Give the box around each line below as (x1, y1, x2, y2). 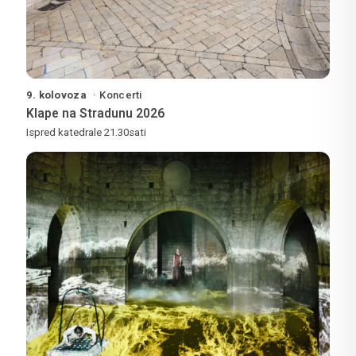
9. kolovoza (25, 89, 90, 102)
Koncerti (99, 89, 142, 102)
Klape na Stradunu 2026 (25, 106, 164, 122)
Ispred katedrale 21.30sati (25, 126, 146, 139)
